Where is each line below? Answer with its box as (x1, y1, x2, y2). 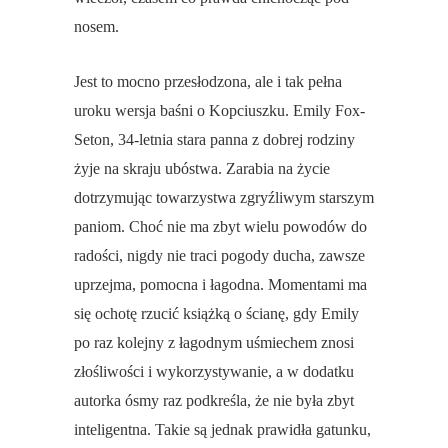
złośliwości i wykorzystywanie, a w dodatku (74, 363, 354, 381)
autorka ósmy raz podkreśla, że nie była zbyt (74, 392, 354, 410)
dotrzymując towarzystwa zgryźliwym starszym (74, 189, 374, 207)
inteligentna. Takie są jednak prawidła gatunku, (74, 421, 371, 439)
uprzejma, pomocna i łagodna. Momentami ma (74, 276, 367, 294)
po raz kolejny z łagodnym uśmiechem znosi (74, 334, 354, 352)
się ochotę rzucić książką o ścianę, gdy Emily (74, 305, 359, 323)
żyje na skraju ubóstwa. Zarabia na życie (74, 160, 330, 178)
